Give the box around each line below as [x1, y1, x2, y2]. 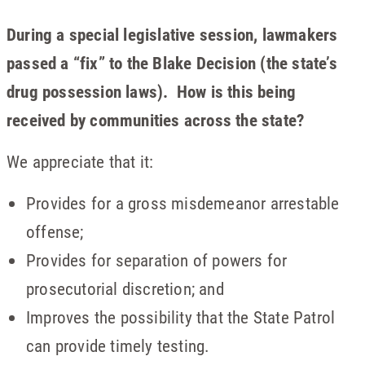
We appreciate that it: [7, 150, 154, 174]
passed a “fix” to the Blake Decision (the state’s [7, 51, 337, 75]
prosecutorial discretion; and [26, 277, 224, 301]
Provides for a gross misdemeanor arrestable [26, 191, 340, 215]
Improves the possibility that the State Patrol [26, 306, 336, 329]
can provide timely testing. [26, 334, 210, 358]
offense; [26, 220, 84, 244]
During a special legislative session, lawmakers [7, 23, 338, 46]
